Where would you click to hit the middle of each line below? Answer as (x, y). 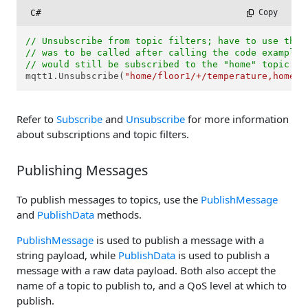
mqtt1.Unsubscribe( (75, 76)
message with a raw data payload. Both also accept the (146, 270)
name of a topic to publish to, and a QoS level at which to (152, 285)
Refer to (36, 119)
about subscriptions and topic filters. (103, 134)
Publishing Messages (82, 170)
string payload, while (67, 255)
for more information (237, 119)
